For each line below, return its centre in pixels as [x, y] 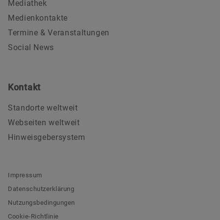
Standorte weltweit [43, 108]
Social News [31, 47]
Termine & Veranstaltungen [59, 32]
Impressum [25, 175]
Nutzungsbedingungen [41, 203]
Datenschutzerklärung [41, 189]
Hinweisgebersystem [47, 137]
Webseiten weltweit [44, 123]
